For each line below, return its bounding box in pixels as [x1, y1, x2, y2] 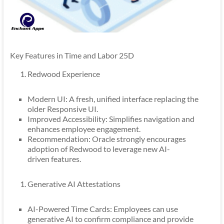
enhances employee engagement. [27, 124, 140, 134]
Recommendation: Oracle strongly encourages [27, 134, 186, 144]
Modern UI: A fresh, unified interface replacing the [27, 94, 198, 104]
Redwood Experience [27, 69, 100, 79]
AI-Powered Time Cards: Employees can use [27, 204, 178, 214]
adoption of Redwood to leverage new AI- [27, 144, 170, 154]
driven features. [27, 154, 81, 164]
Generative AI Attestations [27, 179, 120, 189]
